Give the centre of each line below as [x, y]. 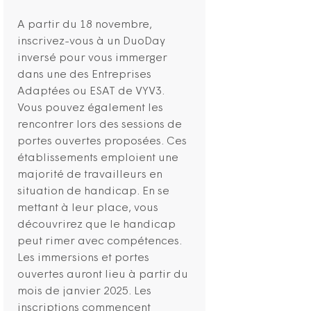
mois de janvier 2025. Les [84, 291]
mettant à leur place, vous [88, 208]
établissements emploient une [98, 158]
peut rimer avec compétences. [100, 241]
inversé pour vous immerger [92, 58]
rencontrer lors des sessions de [100, 125]
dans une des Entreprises [84, 75]
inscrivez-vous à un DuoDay [91, 41]
